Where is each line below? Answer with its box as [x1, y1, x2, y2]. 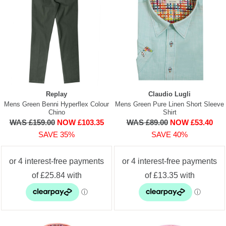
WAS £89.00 [126, 118, 168, 127]
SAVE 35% [38, 130, 75, 139]
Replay [46, 90, 67, 98]
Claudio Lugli [148, 90, 191, 98]
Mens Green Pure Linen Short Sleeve [115, 100, 224, 108]
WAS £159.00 [9, 118, 55, 127]
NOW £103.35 [56, 118, 104, 127]
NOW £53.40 [169, 118, 213, 127]
